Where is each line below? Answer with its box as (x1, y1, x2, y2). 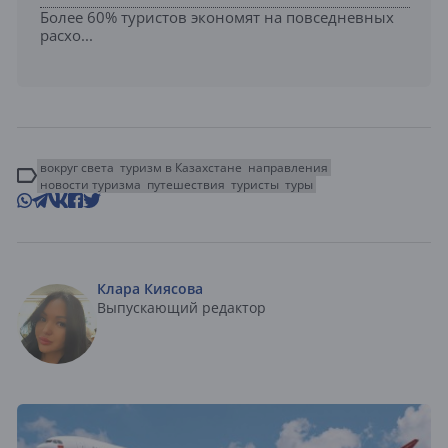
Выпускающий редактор (97, 297, 266, 317)
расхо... (40, 24, 93, 45)
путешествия (147, 175, 225, 193)
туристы (231, 175, 279, 193)
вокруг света (40, 158, 114, 176)
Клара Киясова (97, 278, 203, 298)
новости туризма (40, 175, 141, 193)
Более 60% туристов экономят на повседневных (40, 6, 394, 27)
